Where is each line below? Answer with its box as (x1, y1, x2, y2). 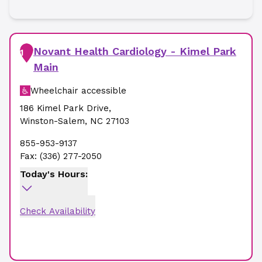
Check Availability (20, 206, 95, 216)
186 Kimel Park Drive (20, 103, 109, 113)
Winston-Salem (20, 116, 85, 126)
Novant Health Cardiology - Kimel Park (33, 45, 236, 57)
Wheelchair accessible (30, 85, 126, 96)
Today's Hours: (20, 168, 88, 180)
